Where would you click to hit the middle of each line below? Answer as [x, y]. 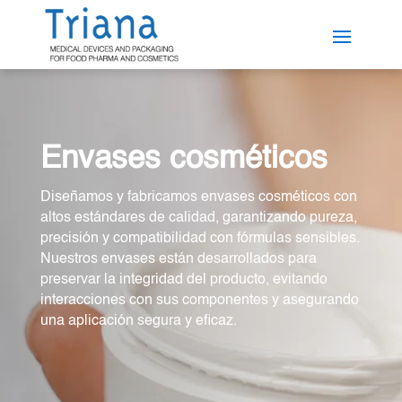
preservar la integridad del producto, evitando [184, 280]
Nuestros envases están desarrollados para [178, 260]
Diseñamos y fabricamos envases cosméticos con [198, 198]
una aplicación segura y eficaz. [138, 322]
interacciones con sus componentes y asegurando [199, 301]
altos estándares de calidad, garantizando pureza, [198, 218]
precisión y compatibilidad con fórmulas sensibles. [200, 239]
